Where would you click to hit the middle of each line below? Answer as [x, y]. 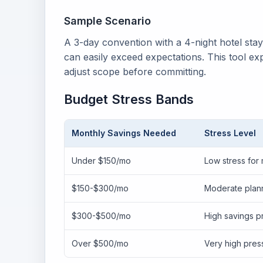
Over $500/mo [100, 243]
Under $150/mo [101, 161]
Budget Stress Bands [129, 99]
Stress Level [230, 133]
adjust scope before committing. [135, 72]
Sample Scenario [107, 21]
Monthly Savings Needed [124, 133]
